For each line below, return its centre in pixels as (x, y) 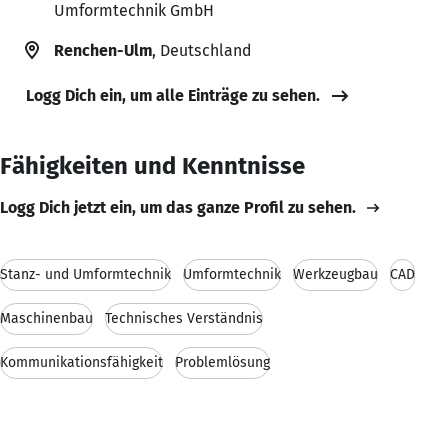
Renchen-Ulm (103, 50)
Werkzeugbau (335, 274)
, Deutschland (201, 50)
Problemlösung (222, 362)
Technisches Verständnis (184, 318)
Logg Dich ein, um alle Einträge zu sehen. (173, 95)
